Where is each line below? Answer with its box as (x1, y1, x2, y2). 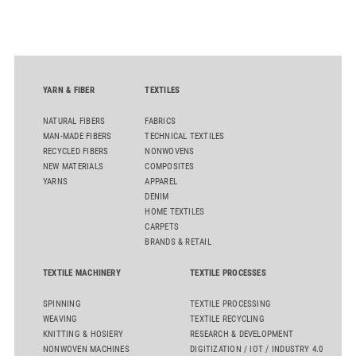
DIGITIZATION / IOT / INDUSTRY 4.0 (190, 343, 323, 354)
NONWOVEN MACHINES (43, 343, 130, 354)
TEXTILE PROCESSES (190, 267, 266, 278)
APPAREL (145, 176, 177, 187)
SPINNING (43, 298, 81, 309)
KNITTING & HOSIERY (43, 328, 124, 339)
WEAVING (43, 313, 78, 324)
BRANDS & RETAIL (145, 236, 211, 247)
